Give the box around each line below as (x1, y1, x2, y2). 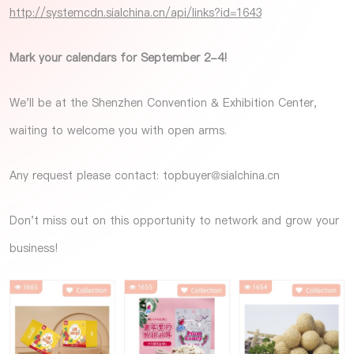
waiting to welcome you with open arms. (9, 122, 227, 138)
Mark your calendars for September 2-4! (9, 49, 231, 66)
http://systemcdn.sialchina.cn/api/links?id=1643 (9, 4, 262, 21)
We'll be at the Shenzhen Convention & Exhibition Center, (9, 94, 317, 111)
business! (9, 239, 58, 256)
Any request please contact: (9, 167, 163, 183)
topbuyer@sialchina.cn (162, 167, 280, 183)
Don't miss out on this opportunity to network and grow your (9, 212, 339, 228)
